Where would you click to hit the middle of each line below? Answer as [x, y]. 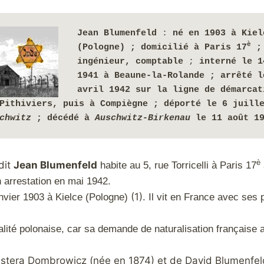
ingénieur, [106, 61]
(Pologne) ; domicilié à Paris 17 [162, 47]
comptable [159, 61]
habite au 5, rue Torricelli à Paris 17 [176, 165]
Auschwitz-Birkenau [145, 118]
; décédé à [63, 118]
